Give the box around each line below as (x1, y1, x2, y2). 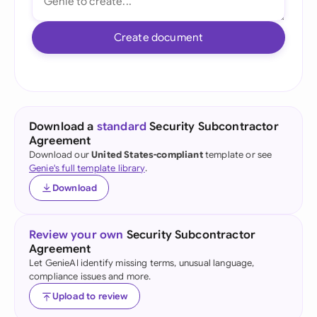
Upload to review (52, 290, 128, 302)
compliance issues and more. (29, 270, 151, 282)
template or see (202, 149, 272, 161)
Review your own (29, 228, 124, 242)
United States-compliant (91, 149, 203, 161)
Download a (29, 120, 97, 134)
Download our (29, 149, 92, 161)
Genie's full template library (29, 162, 145, 174)
